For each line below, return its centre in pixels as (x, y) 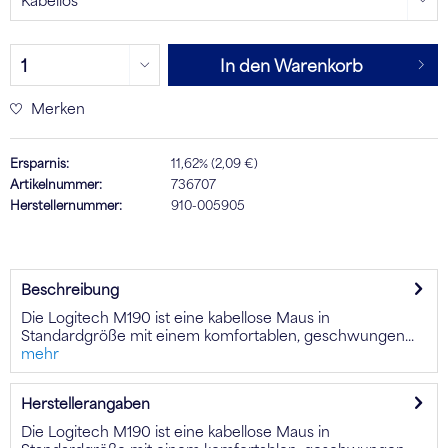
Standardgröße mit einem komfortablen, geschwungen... (217, 334)
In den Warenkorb (291, 64)
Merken (58, 107)
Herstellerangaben (85, 402)
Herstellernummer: (66, 204)
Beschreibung (70, 288)
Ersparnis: (39, 162)
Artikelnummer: (56, 183)
